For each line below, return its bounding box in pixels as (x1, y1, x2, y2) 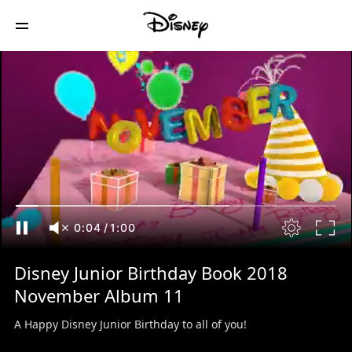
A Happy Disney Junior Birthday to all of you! (14, 317, 247, 332)
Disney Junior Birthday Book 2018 (14, 261, 288, 285)
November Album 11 (14, 284, 184, 308)
